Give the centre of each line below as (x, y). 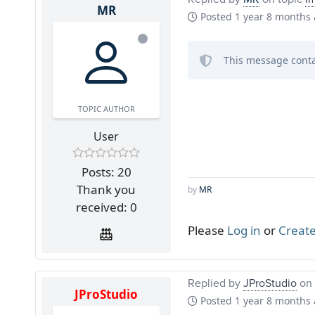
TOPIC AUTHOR (106, 108)
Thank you (106, 189)
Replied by (216, 282)
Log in (244, 230)
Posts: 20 (106, 172)
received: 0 (106, 207)
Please (207, 230)
